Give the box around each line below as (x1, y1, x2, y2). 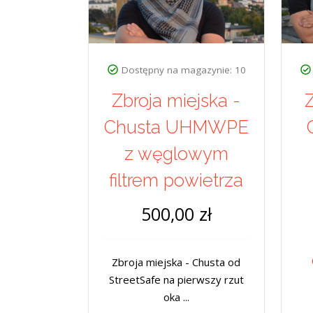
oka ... (163, 290, 189, 305)
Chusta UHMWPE (103, 117, 249, 138)
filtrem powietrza (109, 170, 244, 191)
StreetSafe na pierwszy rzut (108, 272, 244, 287)
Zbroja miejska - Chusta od (112, 255, 241, 270)
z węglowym (124, 143, 228, 165)
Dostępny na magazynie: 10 (121, 64, 246, 77)
